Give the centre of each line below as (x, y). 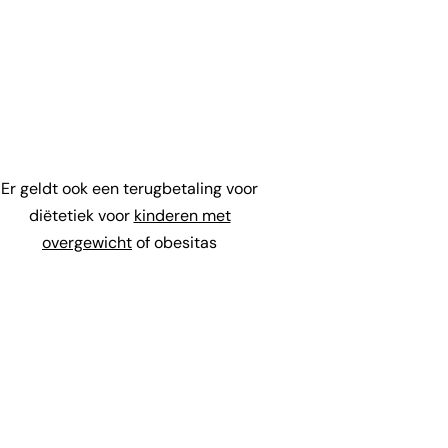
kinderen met (182, 215)
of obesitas (174, 242)
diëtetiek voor (81, 215)
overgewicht (87, 242)
